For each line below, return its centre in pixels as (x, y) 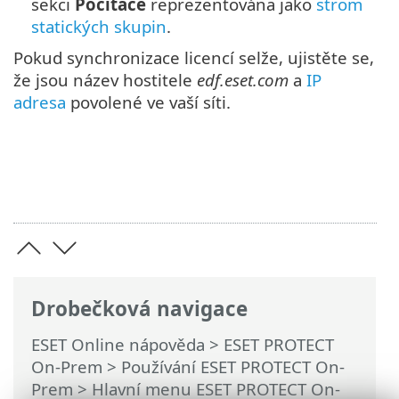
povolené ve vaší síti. (148, 102)
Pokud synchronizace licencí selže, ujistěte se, (194, 57)
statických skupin (99, 26)
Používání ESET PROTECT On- (233, 366)
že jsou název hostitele (105, 79)
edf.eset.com (243, 79)
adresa (40, 102)
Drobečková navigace (139, 308)
